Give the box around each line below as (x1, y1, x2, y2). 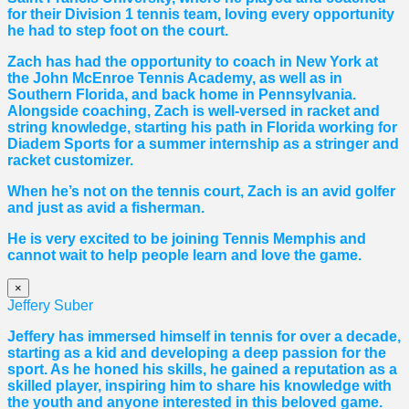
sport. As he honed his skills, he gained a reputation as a (7, 362, 397, 378)
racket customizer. (7, 152, 133, 169)
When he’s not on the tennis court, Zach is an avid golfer (7, 184, 395, 200)
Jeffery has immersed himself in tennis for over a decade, (7, 329, 401, 345)
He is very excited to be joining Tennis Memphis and (7, 231, 366, 247)
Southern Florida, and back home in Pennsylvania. (7, 87, 356, 103)
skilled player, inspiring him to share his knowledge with (7, 378, 392, 394)
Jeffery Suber (7, 298, 93, 314)
